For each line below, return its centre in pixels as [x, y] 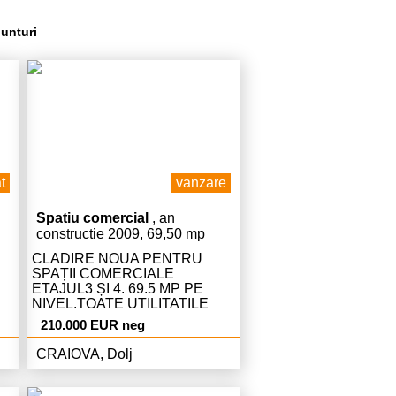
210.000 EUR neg [93, 325]
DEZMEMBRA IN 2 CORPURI [127, 334]
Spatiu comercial [92, 218]
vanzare [201, 183]
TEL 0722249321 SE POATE [123, 319]
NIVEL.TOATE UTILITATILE [120, 304]
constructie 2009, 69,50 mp [121, 234]
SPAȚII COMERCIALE [103, 274]
